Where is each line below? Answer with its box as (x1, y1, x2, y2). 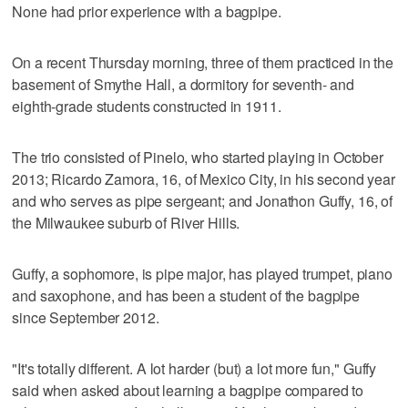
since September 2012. (12, 306, 159, 328)
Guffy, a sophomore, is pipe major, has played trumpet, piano (12, 262, 393, 284)
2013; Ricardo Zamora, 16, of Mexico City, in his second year (12, 168, 395, 189)
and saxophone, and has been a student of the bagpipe (12, 284, 361, 306)
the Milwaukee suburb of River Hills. (12, 211, 240, 233)
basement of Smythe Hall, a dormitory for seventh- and (12, 73, 354, 95)
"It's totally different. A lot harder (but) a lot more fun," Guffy (12, 357, 377, 379)
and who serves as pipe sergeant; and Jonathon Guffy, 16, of (12, 189, 393, 211)
